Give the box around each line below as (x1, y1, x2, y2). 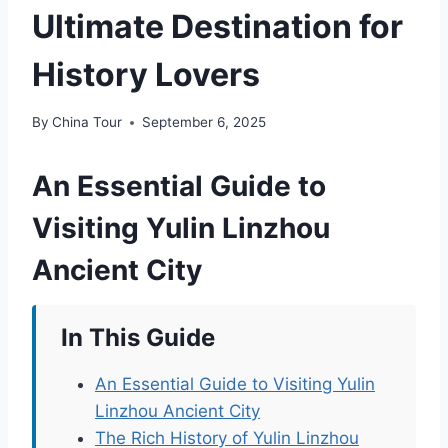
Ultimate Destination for (32, 6, 403, 46)
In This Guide (61, 323, 215, 353)
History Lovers (32, 54, 260, 94)
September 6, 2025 (142, 114, 267, 131)
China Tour (52, 114, 123, 131)
